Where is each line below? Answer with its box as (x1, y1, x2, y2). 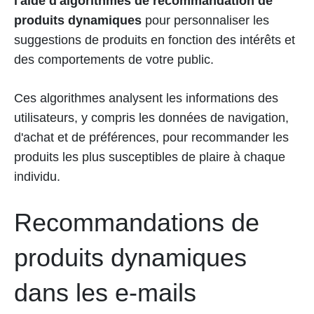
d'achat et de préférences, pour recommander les (14, 130, 289, 144)
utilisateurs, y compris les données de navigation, (14, 110, 289, 125)
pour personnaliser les (142, 13, 269, 27)
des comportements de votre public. (14, 52, 217, 67)
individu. (14, 169, 64, 184)
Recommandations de (14, 207, 259, 237)
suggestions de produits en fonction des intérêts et (14, 32, 295, 47)
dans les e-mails (14, 278, 196, 307)
